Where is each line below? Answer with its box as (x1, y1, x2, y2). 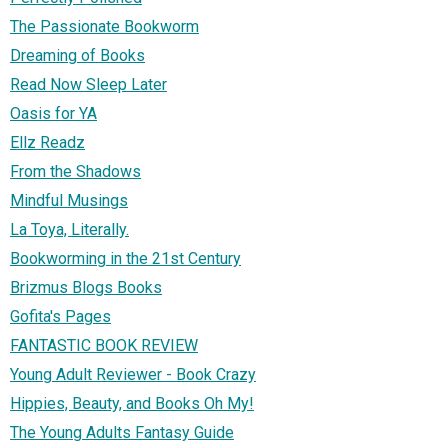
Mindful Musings (10, 191, 128, 211)
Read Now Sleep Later (10, 75, 167, 95)
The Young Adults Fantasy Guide (10, 423, 234, 443)
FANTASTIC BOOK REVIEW (10, 336, 198, 356)
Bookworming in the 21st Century (10, 249, 241, 269)
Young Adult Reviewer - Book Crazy (10, 365, 256, 385)
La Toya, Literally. (10, 220, 129, 240)
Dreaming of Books (10, 46, 145, 66)
